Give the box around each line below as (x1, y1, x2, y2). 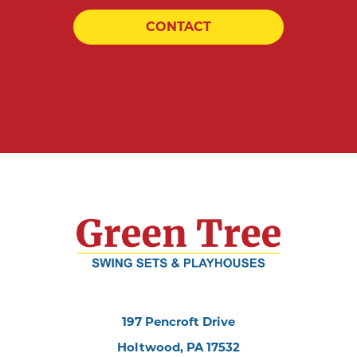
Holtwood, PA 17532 (117, 339, 240, 355)
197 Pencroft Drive (122, 313, 235, 329)
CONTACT (146, 19, 211, 35)
